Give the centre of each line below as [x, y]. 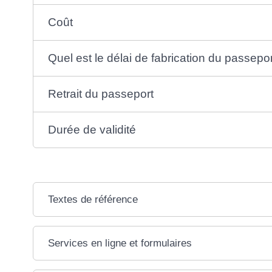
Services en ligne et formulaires [120, 243]
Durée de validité [92, 129]
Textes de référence [93, 199]
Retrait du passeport [100, 93]
